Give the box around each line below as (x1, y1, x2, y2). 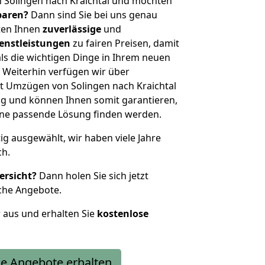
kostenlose (97, 207, 148, 220)
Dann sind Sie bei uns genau (28, 8, 157, 21)
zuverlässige (43, 22, 101, 35)
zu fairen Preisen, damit (70, 37, 179, 50)
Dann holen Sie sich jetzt (37, 169, 148, 182)
